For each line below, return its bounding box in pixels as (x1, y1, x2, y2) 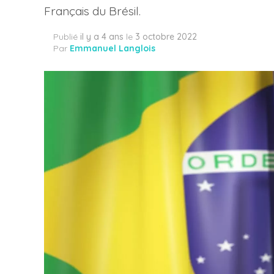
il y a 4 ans (80, 31, 124, 42)
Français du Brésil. (44, 4, 141, 18)
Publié (53, 31, 78, 42)
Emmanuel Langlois (70, 43, 155, 54)
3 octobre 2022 (135, 31, 197, 42)
